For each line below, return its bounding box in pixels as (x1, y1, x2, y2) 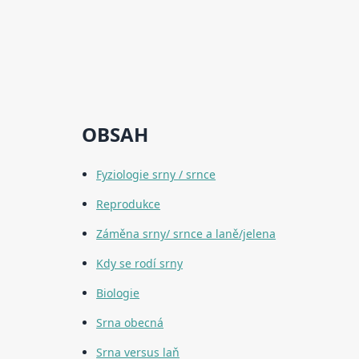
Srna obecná (96, 315, 164, 331)
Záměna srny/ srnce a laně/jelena (96, 226, 276, 242)
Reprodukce (96, 196, 161, 212)
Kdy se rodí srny (96, 256, 184, 272)
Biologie (96, 285, 140, 301)
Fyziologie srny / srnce (96, 167, 216, 183)
